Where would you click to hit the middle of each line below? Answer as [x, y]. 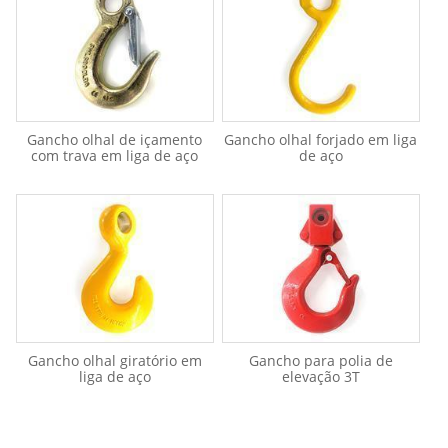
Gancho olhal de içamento [115, 139]
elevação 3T [320, 377]
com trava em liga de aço [115, 155]
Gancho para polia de [320, 361]
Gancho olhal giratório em [114, 361]
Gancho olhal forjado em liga [321, 139]
